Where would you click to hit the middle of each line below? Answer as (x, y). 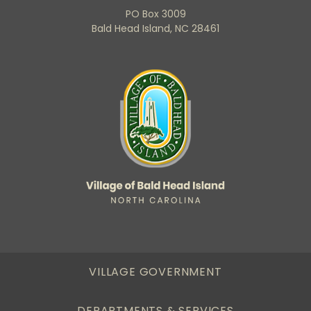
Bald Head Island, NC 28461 (155, 28)
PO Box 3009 (155, 14)
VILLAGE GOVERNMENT (155, 271)
